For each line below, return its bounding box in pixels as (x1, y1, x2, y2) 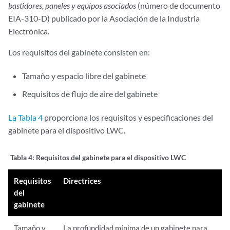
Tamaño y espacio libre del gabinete (22, 70, 146, 81)
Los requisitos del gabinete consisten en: (8, 47, 150, 57)
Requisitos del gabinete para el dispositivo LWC (36, 152, 186, 162)
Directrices (63, 176, 102, 185)
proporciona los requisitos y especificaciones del (43, 112, 213, 122)
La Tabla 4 (8, 112, 43, 122)
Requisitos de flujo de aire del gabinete (22, 88, 158, 99)
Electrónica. (8, 26, 49, 36)
